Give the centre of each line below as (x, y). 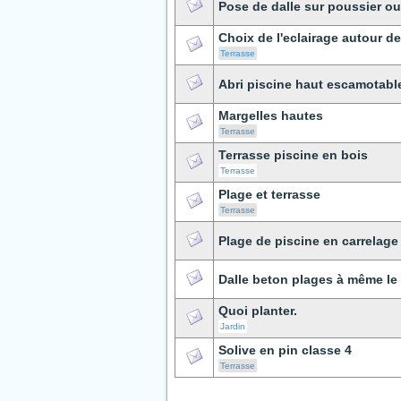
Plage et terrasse (269, 194)
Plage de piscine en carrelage (308, 241)
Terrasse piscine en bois (293, 155)
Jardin (233, 326)
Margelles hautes (271, 115)
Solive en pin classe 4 (285, 350)
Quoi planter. (258, 311)
